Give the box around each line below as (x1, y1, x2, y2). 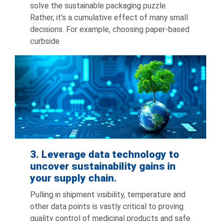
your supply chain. (30, 172, 117, 184)
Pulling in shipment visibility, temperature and (30, 190, 186, 200)
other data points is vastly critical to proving (30, 202, 184, 212)
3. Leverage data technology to (30, 148, 180, 161)
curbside (30, 37, 60, 46)
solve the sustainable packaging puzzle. (30, 1, 168, 11)
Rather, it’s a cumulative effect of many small (30, 13, 188, 23)
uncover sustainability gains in (30, 160, 176, 173)
